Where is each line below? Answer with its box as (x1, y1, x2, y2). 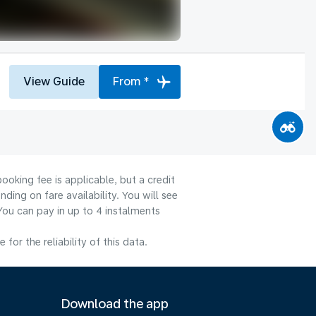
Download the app (61, 296, 169, 311)
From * (113, 74, 150, 88)
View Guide (23, 74, 85, 88)
